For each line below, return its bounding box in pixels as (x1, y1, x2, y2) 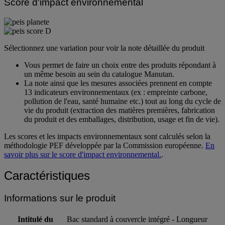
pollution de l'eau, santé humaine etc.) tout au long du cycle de (24, 96, 221, 105)
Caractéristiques (4, 169, 90, 183)
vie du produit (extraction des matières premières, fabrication (24, 105, 215, 115)
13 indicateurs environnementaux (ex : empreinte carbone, (24, 87, 207, 96)
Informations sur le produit (4, 193, 116, 204)
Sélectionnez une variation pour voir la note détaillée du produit (4, 43, 204, 52)
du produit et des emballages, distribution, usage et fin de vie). (24, 115, 219, 124)
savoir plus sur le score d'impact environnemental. (4, 150, 161, 159)
